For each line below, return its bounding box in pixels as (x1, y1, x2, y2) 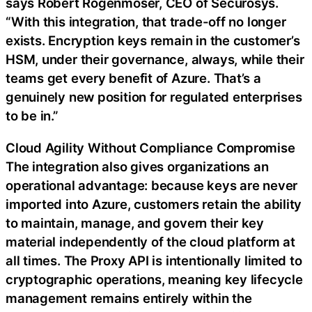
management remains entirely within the (6, 290, 252, 306)
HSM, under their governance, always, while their (6, 52, 304, 68)
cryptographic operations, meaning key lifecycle (6, 271, 303, 287)
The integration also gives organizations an (6, 158, 269, 174)
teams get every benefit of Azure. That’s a (6, 70, 261, 86)
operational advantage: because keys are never (6, 177, 298, 193)
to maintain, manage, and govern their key (6, 214, 264, 231)
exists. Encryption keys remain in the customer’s (6, 33, 300, 49)
